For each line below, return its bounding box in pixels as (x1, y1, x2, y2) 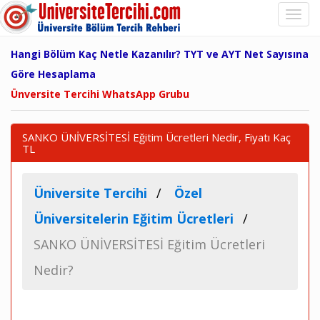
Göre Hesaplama (11, 67, 96, 81)
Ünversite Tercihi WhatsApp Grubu (11, 87, 189, 101)
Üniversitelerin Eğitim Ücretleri (34, 210, 234, 227)
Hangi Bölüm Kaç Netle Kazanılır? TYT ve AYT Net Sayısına (11, 47, 309, 61)
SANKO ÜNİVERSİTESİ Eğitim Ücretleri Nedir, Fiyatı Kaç (22, 130, 291, 144)
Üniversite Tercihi (34, 184, 147, 201)
